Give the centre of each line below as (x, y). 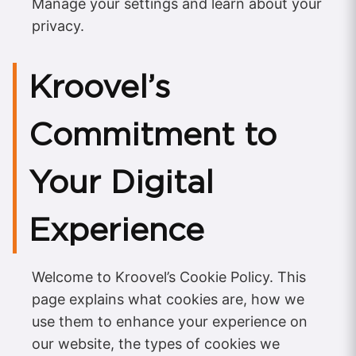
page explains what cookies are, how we (168, 300)
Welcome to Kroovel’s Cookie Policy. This (169, 277)
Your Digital (121, 182)
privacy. (58, 26)
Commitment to (153, 135)
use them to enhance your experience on (170, 322)
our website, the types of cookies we (156, 344)
